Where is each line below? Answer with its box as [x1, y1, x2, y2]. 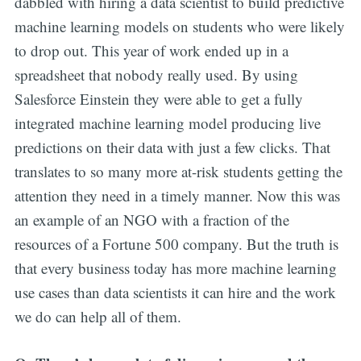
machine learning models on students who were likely [14, 15, 345, 36]
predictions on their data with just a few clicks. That [14, 136, 330, 157]
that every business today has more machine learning [14, 257, 337, 278]
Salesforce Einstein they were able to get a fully [14, 88, 303, 109]
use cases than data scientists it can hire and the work [14, 281, 336, 302]
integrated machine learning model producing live [14, 112, 321, 133]
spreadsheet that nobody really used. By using [14, 64, 298, 85]
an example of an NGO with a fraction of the [14, 209, 289, 230]
